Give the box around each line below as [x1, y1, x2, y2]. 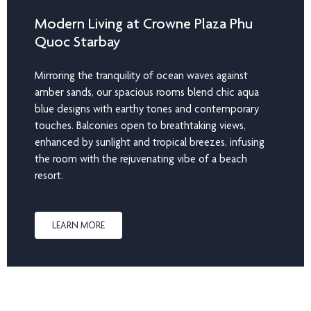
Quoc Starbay [35, 32, 120, 50]
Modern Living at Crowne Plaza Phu [35, 14, 253, 32]
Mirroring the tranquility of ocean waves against [35, 68, 248, 82]
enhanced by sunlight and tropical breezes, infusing [35, 135, 264, 149]
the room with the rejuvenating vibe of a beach [35, 151, 247, 165]
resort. [35, 168, 63, 182]
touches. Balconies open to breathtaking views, [35, 118, 246, 132]
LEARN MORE [52, 219, 105, 230]
